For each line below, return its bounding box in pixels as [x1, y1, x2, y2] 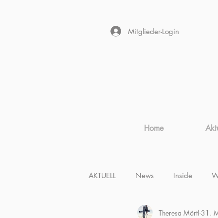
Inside [173, 170, 192, 180]
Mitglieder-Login [128, 26, 179, 36]
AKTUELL [89, 170, 116, 180]
